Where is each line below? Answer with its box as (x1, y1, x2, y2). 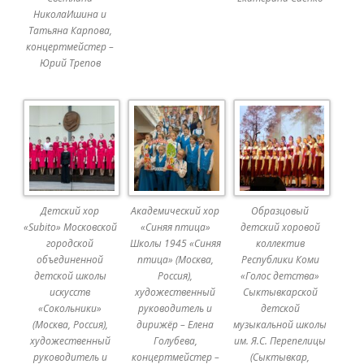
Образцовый (251, 204, 310, 219)
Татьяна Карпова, (28, 24, 112, 38)
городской (46, 236, 94, 251)
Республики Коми (240, 253, 319, 267)
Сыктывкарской (242, 285, 318, 300)
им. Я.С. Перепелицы (234, 334, 327, 349)
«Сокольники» (38, 301, 102, 316)
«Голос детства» (240, 269, 320, 284)
